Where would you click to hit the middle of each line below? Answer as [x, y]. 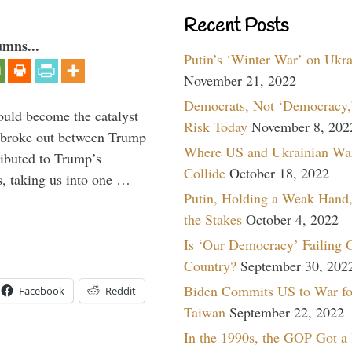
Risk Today [216, 126]
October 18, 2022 [279, 172]
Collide [205, 172]
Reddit [121, 291]
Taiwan [205, 312]
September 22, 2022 [287, 312]
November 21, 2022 [240, 80]
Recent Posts [236, 26]
